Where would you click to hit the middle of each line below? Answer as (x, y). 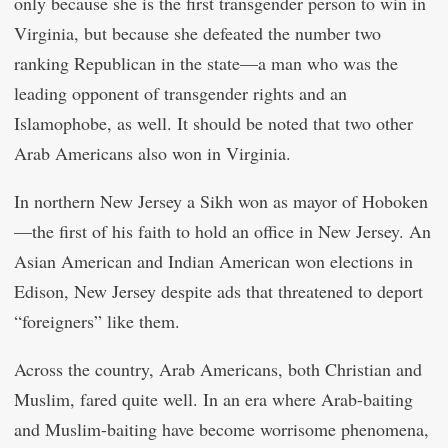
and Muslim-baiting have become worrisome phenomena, (221, 429)
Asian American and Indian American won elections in (213, 261)
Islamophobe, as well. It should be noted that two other (213, 123)
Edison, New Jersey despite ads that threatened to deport (218, 291)
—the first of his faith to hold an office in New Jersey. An (222, 231)
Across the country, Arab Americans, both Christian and (218, 369)
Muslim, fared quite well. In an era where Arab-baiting (213, 399)
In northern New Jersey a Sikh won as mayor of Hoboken (221, 201)
